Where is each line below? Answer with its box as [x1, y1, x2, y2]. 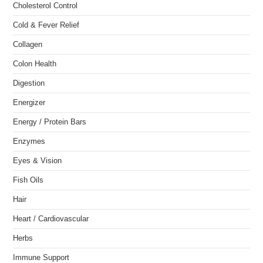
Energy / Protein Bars [13, 118, 87, 126]
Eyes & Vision [13, 157, 62, 165]
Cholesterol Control [13, 2, 78, 10]
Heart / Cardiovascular [13, 215, 89, 223]
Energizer [13, 99, 46, 107]
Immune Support [13, 254, 70, 262]
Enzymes [13, 137, 46, 146]
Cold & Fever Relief [13, 21, 80, 29]
